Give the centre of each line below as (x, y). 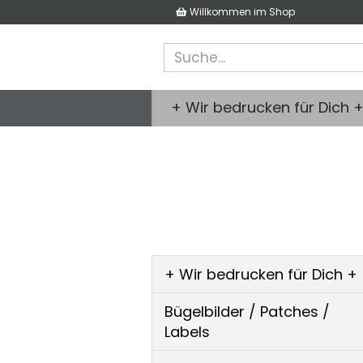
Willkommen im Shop (241, 12)
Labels (187, 332)
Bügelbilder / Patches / (247, 312)
